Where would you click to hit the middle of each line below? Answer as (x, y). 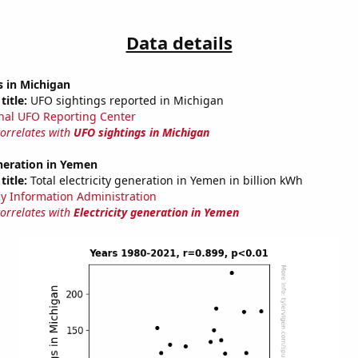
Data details (179, 43)
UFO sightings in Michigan (141, 133)
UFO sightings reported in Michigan (125, 101)
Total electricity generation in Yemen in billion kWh (165, 181)
